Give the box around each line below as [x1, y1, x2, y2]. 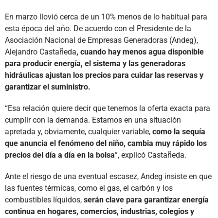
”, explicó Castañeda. [115, 150, 186, 160]
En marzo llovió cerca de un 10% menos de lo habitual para [5, 12, 207, 21]
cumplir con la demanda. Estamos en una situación [5, 115, 181, 125]
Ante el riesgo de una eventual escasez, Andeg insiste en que [5, 171, 212, 181]
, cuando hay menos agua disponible [76, 47, 204, 56]
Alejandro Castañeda [5, 47, 76, 56]
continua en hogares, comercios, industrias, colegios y [5, 206, 194, 216]
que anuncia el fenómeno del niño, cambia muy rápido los [5, 138, 207, 148]
